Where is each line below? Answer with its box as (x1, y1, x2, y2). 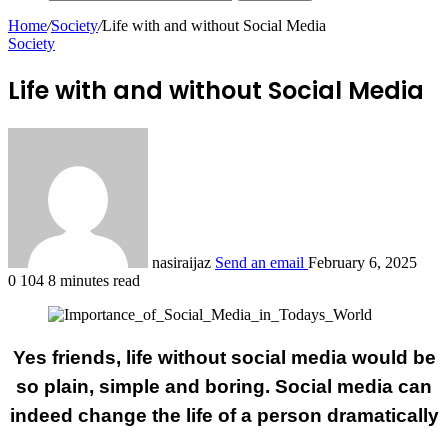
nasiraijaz (152, 253, 211, 271)
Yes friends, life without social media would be (12, 346, 436, 368)
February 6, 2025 (308, 253, 417, 271)
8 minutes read (48, 271, 140, 289)
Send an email (215, 253, 304, 271)
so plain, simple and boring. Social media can (16, 375, 432, 397)
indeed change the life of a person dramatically (9, 404, 439, 426)
